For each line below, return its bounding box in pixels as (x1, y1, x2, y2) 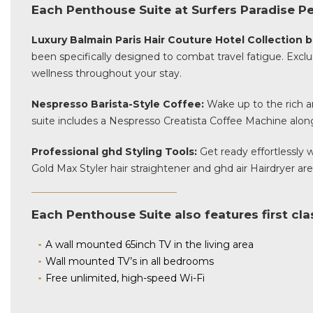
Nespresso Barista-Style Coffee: (31, 98, 204, 110)
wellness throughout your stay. (31, 67, 182, 80)
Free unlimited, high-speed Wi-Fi (45, 272, 205, 284)
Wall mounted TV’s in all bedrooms (45, 255, 214, 268)
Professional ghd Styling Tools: (31, 145, 200, 158)
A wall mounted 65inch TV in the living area (45, 238, 254, 251)
